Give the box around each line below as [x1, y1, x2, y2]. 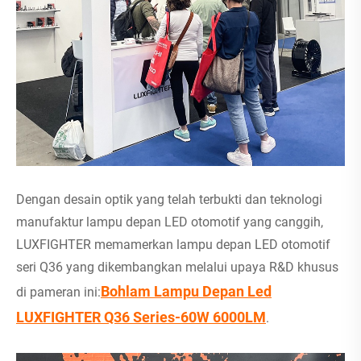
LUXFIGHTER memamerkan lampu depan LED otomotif [16, 237, 330, 253]
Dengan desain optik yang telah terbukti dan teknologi [16, 192, 322, 208]
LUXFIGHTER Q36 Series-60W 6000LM [16, 309, 266, 326]
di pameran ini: [16, 284, 101, 301]
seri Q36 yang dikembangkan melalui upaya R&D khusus [16, 259, 338, 276]
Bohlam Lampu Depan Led [101, 283, 272, 301]
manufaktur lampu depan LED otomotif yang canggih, [16, 214, 323, 230]
